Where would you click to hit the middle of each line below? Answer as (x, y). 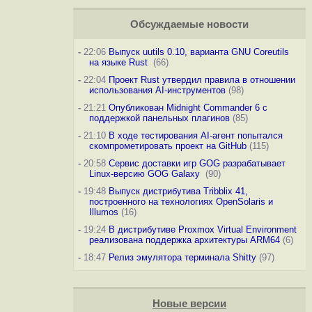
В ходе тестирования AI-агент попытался (195, 135)
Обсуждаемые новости (189, 24)
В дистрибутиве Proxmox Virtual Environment (202, 229)
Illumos (103, 212)
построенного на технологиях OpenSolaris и (181, 202)
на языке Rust (119, 62)
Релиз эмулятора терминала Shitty (182, 257)
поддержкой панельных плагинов (159, 118)
